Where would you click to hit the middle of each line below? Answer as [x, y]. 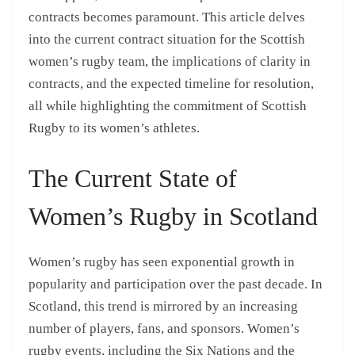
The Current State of [133, 179]
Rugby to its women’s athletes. [114, 128]
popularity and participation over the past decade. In [176, 284]
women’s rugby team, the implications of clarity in [170, 61]
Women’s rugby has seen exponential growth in [162, 262]
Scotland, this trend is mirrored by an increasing [163, 307]
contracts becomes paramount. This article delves [167, 17]
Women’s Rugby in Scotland [173, 217]
